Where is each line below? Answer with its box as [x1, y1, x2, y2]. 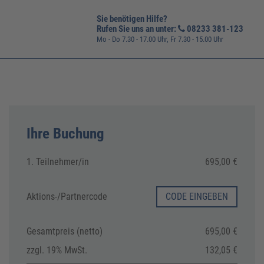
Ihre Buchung [27, 125, 104, 142]
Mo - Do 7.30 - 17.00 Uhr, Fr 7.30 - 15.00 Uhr [97, 35, 223, 44]
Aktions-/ [27, 191, 61, 202]
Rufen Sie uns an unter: [97, 24, 178, 34]
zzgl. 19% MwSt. [27, 245, 87, 256]
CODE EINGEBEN [166, 191, 228, 202]
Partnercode [61, 191, 107, 202]
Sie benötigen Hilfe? [97, 14, 167, 24]
